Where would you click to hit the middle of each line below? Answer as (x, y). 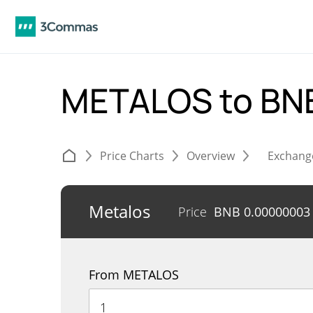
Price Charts (132, 156)
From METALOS (134, 275)
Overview (211, 156)
